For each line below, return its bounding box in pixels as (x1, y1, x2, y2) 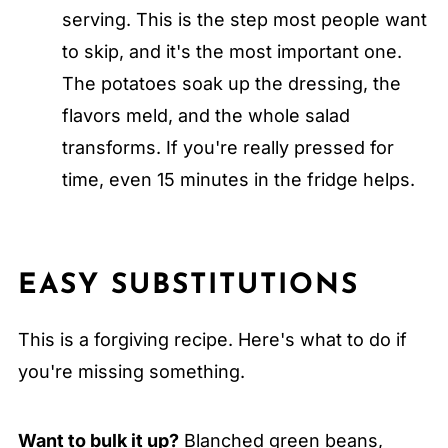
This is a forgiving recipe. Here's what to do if (17, 328, 407, 350)
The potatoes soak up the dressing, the (61, 72, 401, 94)
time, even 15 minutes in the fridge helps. (61, 168, 415, 190)
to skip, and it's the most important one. (61, 40, 402, 62)
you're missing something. (17, 360, 245, 382)
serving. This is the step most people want (61, 8, 427, 30)
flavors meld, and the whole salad (61, 104, 350, 126)
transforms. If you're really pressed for (61, 136, 394, 158)
